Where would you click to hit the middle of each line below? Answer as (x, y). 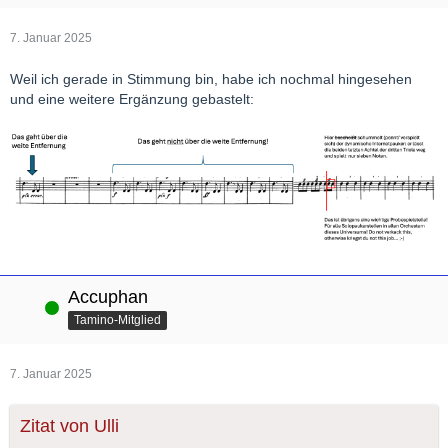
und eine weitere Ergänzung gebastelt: (132, 98)
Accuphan (108, 297)
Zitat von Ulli (69, 426)
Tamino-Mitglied (117, 320)
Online (28, 307)
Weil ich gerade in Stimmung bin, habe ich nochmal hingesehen (211, 78)
